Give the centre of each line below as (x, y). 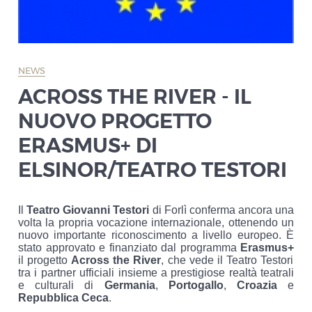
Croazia (257, 285)
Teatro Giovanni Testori (88, 210)
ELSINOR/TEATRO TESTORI (153, 169)
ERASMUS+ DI (88, 145)
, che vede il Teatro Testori (227, 260)
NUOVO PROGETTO (115, 120)
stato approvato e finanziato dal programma (129, 247)
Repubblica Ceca (63, 297)
